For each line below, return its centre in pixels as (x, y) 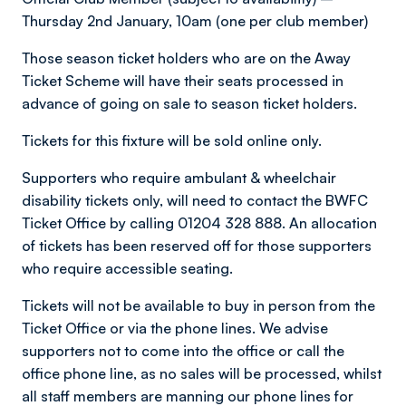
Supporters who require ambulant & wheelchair (179, 178)
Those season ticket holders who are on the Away (186, 58)
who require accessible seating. (127, 268)
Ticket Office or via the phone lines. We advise (175, 328)
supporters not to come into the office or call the (183, 351)
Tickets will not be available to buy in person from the (198, 305)
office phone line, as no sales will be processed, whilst (202, 373)
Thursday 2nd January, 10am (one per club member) (195, 21)
